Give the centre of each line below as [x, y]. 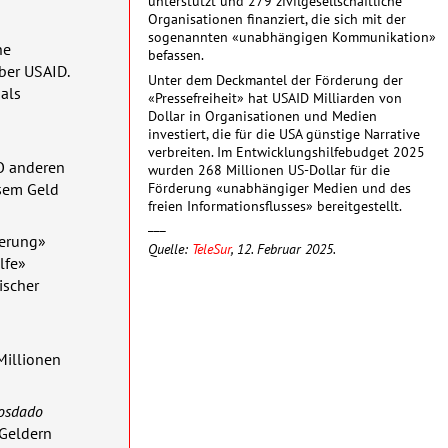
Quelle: [170, 249]
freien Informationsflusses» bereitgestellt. [275, 206]
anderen [35, 167]
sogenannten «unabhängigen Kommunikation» [292, 37]
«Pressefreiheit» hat [210, 98]
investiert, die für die [213, 134]
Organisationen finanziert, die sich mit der [277, 19]
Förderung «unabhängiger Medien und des [279, 188]
